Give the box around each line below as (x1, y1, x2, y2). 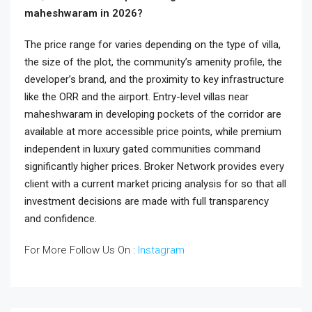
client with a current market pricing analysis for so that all (24, 178, 286, 190)
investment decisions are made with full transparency (24, 195, 269, 208)
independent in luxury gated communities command (24, 143, 260, 155)
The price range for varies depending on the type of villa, (24, 38, 281, 51)
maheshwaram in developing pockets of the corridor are (24, 108, 281, 120)
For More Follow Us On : (24, 244, 138, 256)
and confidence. (24, 212, 97, 225)
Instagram (138, 244, 185, 256)
